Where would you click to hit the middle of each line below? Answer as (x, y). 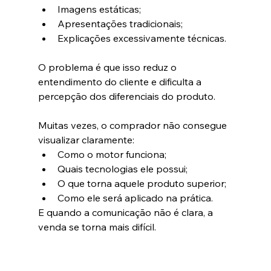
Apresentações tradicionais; (120, 24)
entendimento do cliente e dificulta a (121, 82)
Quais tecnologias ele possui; (122, 169)
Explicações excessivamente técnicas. (142, 38)
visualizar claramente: (86, 140)
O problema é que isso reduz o (108, 67)
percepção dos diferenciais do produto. (126, 96)
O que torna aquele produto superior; (142, 184)
